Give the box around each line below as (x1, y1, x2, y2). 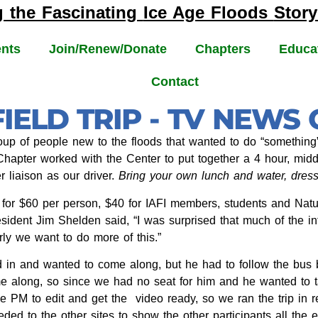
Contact (151, 75, 199, 89)
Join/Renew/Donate (48, 42, 167, 57)
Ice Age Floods (143, 3, 274, 22)
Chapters (194, 42, 251, 57)
